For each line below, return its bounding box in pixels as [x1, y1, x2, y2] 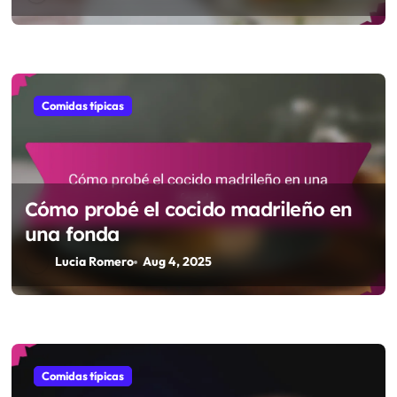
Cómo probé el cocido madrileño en [24, 197, 353, 222]
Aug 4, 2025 [143, 253, 213, 270]
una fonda [24, 222, 120, 247]
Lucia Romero [54, 253, 134, 270]
